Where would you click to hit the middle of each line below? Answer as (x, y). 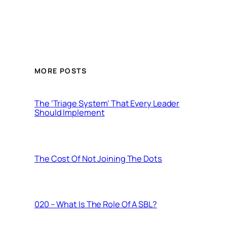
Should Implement (70, 113)
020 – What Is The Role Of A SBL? (96, 204)
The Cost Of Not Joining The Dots (98, 158)
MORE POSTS (61, 71)
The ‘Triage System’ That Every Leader (107, 104)
